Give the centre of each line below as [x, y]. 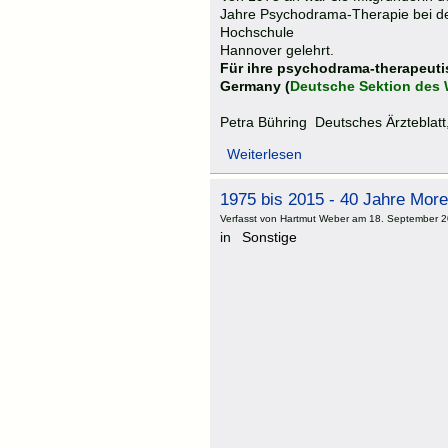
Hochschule [257, 31]
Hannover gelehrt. [277, 49]
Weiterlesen [264, 153]
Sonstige [269, 236]
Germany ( [255, 85]
